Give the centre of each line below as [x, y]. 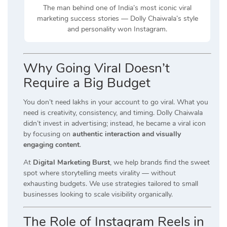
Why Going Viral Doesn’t [97, 68]
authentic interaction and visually [127, 134]
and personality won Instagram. [117, 29]
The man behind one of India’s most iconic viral [117, 8]
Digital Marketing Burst [71, 163]
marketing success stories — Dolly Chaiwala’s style [117, 19]
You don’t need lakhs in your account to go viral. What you [116, 102]
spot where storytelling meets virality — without [100, 173]
